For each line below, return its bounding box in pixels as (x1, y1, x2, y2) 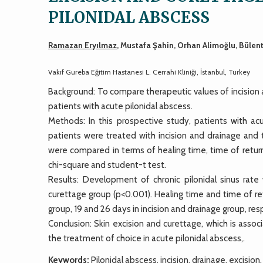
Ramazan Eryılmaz (48, 40, 117, 50)
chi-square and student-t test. (48, 159, 167, 170)
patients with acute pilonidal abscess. (48, 100, 193, 112)
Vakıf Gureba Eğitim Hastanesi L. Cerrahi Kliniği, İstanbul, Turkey (48, 67, 251, 76)
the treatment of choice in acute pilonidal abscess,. (48, 232, 245, 244)
